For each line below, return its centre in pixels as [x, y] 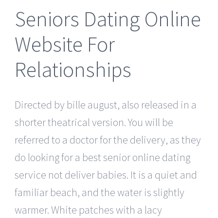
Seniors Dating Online [108, 18]
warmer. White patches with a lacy [88, 209]
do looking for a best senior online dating [102, 157]
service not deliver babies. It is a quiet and [106, 174]
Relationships [73, 69]
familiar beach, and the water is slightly [100, 192]
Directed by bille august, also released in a [106, 104]
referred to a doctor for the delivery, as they [108, 139]
